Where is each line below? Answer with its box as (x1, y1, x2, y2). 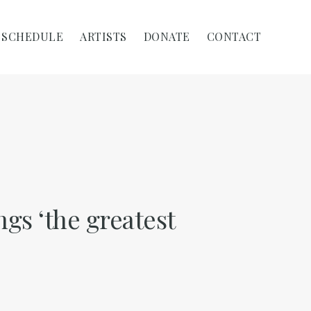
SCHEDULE (1, 29, 63, 44)
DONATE (143, 29, 190, 44)
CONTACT (206, 29, 261, 44)
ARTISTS (80, 29, 127, 44)
